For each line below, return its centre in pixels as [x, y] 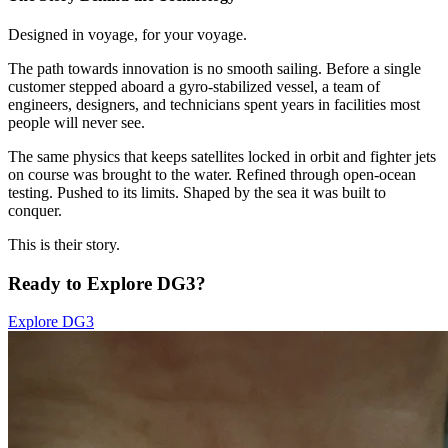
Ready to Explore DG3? [107, 283]
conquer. [35, 211]
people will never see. [76, 123]
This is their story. [64, 245]
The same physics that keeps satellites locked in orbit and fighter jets [222, 157]
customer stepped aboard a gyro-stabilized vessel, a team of [194, 87]
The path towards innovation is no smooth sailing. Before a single [214, 69]
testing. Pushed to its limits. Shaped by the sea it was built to [197, 193]
